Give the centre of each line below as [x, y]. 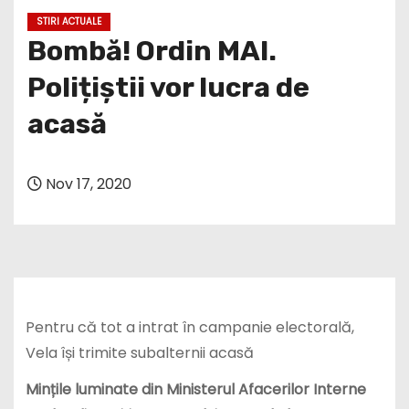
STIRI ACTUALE [69, 21]
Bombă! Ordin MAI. [152, 51]
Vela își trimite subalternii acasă [139, 352]
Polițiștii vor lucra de [168, 87]
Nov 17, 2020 [87, 184]
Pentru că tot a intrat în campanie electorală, [189, 327]
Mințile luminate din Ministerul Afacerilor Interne [195, 390]
